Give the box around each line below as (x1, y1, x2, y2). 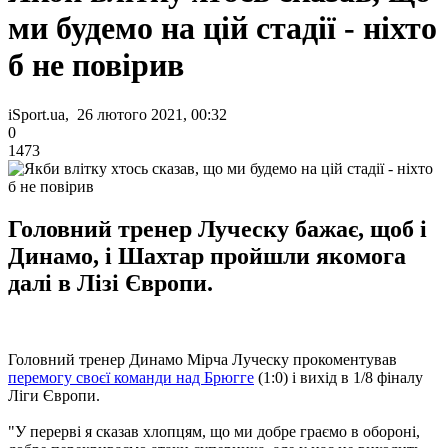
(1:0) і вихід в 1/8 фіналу (254, 368, 423, 386)
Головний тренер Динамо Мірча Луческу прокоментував (8, 350, 397, 368)
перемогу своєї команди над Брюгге (8, 368, 254, 386)
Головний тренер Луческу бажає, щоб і (8, 215, 427, 242)
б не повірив (8, 47, 184, 84)
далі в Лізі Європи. (8, 269, 213, 296)
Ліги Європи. (8, 386, 100, 404)
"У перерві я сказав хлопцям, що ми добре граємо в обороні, (8, 422, 420, 440)
